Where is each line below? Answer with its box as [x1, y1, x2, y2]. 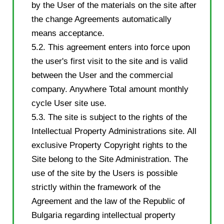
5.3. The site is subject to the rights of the [31, 112, 187, 122]
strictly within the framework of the [31, 182, 160, 192]
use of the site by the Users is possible [31, 168, 177, 178]
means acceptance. [31, 28, 104, 38]
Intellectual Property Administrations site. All [31, 126, 196, 136]
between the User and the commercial [31, 70, 173, 80]
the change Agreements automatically [31, 14, 171, 24]
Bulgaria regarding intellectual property [31, 210, 175, 220]
